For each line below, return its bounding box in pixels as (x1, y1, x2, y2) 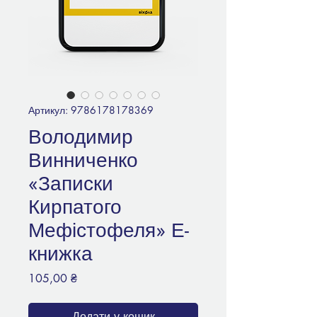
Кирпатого (28, 194, 122, 220)
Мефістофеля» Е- (28, 217, 189, 243)
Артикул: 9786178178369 (28, 103, 154, 117)
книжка (28, 241, 93, 267)
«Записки (28, 171, 113, 197)
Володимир (28, 124, 133, 150)
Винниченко (28, 147, 138, 173)
